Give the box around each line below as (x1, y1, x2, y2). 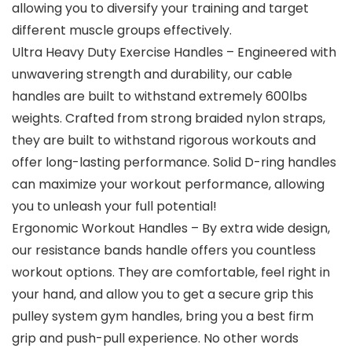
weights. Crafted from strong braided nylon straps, (12, 109, 325, 128)
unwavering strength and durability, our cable (12, 65, 292, 84)
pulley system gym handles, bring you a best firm (12, 307, 313, 326)
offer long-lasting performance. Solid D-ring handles (12, 153, 336, 172)
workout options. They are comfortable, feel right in (12, 263, 330, 282)
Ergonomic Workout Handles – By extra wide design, (12, 219, 330, 238)
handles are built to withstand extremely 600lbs (12, 87, 307, 106)
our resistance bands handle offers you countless (12, 241, 316, 260)
